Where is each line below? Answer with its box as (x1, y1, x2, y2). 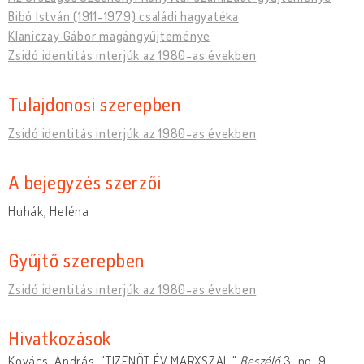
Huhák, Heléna (8, 202, 89, 219)
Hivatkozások (8, 325, 111, 349)
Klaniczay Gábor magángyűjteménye (8, 27, 210, 44)
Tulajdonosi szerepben (8, 91, 181, 115)
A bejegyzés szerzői (8, 169, 162, 193)
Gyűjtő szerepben (8, 247, 145, 271)
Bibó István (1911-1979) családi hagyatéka (8, 7, 239, 24)
